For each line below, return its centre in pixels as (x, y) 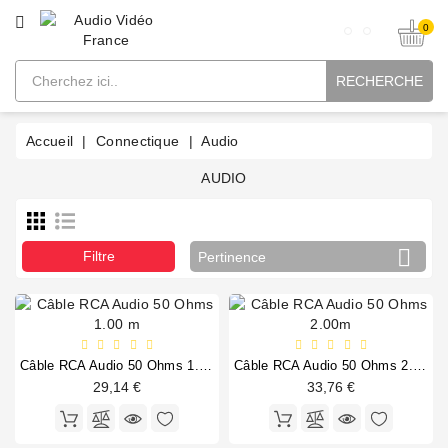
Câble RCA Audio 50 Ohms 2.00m (419, 366)
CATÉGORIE (57, 20)
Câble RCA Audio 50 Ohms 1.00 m (205, 366)
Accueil (50, 141)
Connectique (138, 141)
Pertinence (232, 257)
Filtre (98, 256)
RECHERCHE (379, 81)
